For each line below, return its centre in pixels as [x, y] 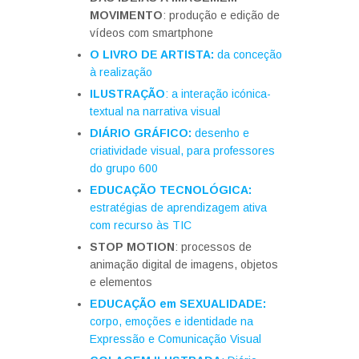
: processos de [213, 247]
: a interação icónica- [218, 94]
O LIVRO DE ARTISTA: [152, 54]
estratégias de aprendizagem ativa [178, 208]
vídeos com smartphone [151, 33]
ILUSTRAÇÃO [127, 94]
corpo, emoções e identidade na [171, 321]
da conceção [248, 54]
